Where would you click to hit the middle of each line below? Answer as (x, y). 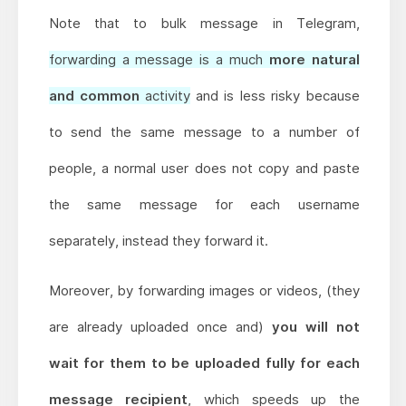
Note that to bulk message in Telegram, (204, 24)
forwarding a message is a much (159, 60)
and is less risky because (275, 96)
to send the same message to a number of (204, 132)
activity (164, 96)
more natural (314, 60)
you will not (315, 327)
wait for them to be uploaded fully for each (204, 363)
